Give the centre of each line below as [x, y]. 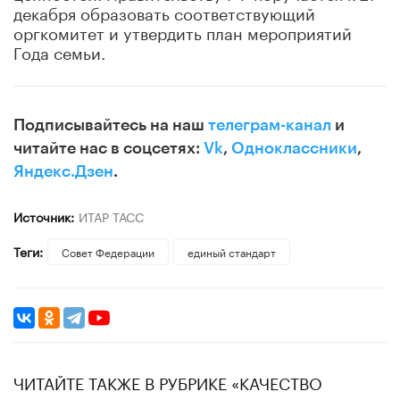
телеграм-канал [270, 125]
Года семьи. [59, 50]
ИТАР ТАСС [111, 216]
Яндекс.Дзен [63, 171]
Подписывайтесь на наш [111, 125]
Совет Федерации [108, 251]
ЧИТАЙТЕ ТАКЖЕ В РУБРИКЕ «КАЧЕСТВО [168, 381]
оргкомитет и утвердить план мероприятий [183, 31]
